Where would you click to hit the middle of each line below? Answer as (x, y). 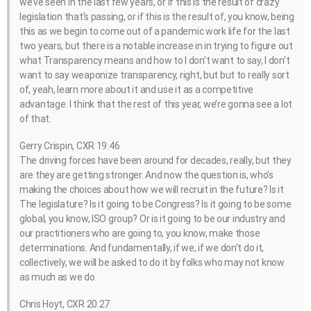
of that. (35, 118)
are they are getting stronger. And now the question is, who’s (146, 175)
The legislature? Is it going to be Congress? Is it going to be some (155, 204)
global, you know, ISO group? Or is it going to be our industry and (152, 218)
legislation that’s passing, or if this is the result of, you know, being (157, 16)
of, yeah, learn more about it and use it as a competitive (137, 89)
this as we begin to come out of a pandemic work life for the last (155, 31)
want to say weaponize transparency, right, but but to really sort (154, 75)
